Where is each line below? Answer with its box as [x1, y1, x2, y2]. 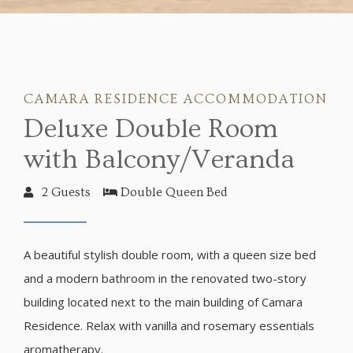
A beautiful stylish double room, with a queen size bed [24, 246, 316, 262]
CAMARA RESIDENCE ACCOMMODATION [24, 91, 328, 106]
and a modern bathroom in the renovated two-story [24, 269, 307, 286]
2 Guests [41, 184, 91, 199]
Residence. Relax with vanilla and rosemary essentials [24, 317, 314, 333]
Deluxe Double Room [24, 113, 278, 144]
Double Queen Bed [121, 184, 227, 199]
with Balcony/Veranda [24, 143, 295, 175]
